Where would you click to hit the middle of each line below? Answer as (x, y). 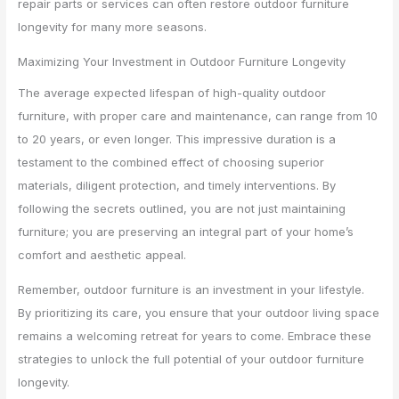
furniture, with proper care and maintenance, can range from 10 (198, 116)
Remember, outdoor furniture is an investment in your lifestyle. (191, 290)
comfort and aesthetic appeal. (102, 255)
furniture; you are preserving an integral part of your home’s (186, 232)
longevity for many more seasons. (113, 26)
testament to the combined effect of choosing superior (171, 163)
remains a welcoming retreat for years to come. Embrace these (195, 336)
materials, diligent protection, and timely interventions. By (177, 186)
